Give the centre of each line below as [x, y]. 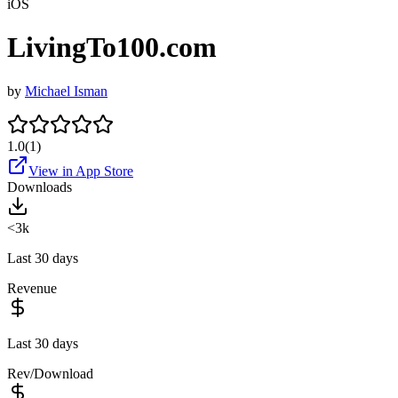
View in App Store [81, 171]
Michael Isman [66, 91]
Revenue [32, 288]
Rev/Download [50, 373]
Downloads [40, 187]
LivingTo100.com [112, 48]
